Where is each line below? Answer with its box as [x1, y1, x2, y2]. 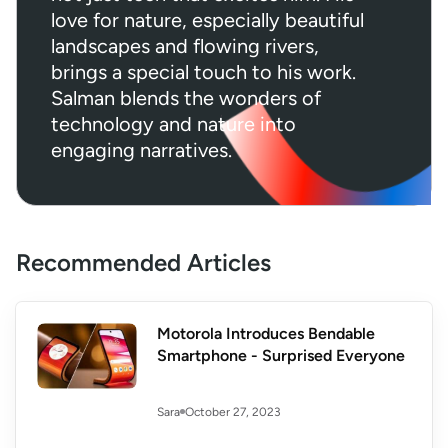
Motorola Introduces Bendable [157, 323, 375, 343]
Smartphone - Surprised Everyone [157, 345, 405, 365]
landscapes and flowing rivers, [51, 33, 319, 58]
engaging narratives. [51, 137, 232, 162]
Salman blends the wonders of [51, 85, 321, 110]
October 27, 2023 [185, 404, 281, 419]
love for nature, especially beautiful [51, 7, 364, 32]
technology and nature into [51, 111, 296, 136]
